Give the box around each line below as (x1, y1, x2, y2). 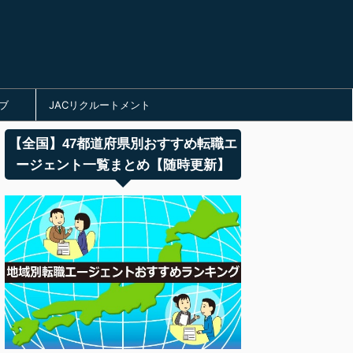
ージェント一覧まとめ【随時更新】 (16, 158, 230, 173)
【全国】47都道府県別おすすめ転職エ (9, 136, 237, 151)
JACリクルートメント (48, 98, 150, 111)
